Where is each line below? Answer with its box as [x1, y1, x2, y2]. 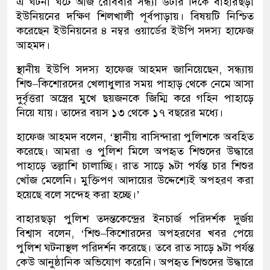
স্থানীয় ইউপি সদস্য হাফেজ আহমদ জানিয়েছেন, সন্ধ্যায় [16, 62, 254, 76]
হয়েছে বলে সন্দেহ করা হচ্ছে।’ [16, 187, 140, 201]
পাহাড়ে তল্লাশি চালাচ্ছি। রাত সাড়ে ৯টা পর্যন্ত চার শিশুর [16, 159, 254, 172]
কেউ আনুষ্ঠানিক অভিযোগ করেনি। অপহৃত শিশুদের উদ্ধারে [16, 255, 254, 269]
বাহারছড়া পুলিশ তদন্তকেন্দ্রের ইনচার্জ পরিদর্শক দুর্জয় [16, 212, 254, 225]
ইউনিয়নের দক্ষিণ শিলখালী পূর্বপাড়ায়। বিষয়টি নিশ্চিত [16, 9, 254, 23]
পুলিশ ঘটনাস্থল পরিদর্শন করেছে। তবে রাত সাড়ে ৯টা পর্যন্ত [16, 240, 254, 254]
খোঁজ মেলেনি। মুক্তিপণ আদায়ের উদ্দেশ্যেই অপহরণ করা [16, 173, 254, 187]
